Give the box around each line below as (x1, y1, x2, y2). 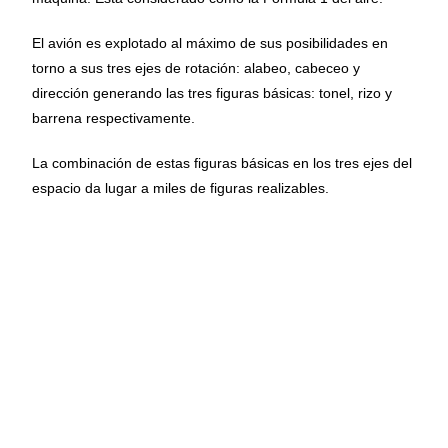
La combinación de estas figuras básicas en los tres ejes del (32, 155, 413, 172)
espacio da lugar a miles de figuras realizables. (32, 180, 330, 197)
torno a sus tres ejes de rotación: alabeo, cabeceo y (32, 60, 361, 77)
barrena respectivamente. (32, 110, 196, 127)
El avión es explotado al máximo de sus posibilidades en (32, 35, 389, 52)
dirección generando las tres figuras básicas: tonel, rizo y (32, 85, 393, 102)
